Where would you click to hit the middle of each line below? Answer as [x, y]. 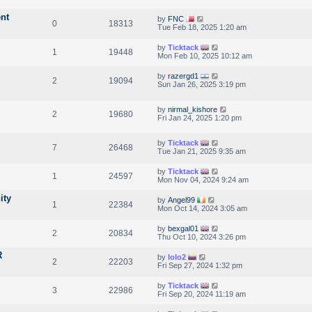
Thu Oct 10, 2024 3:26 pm [202, 236]
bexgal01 [183, 228]
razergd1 [183, 76]
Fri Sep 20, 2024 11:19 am [202, 294]
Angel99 [181, 200]
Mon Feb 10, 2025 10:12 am [205, 55]
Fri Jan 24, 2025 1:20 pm [200, 117]
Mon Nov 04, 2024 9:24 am [203, 179]
